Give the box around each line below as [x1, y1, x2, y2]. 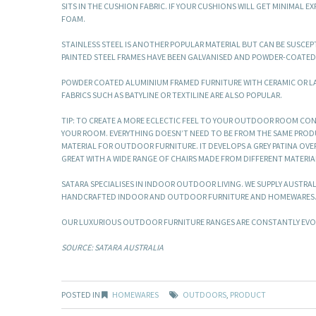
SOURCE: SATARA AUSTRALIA [61, 242, 164, 253]
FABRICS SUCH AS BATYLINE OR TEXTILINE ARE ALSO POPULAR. [61, 90, 282, 101]
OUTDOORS [183, 289, 226, 300]
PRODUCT [230, 289, 266, 300]
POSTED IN [61, 289, 102, 300]
